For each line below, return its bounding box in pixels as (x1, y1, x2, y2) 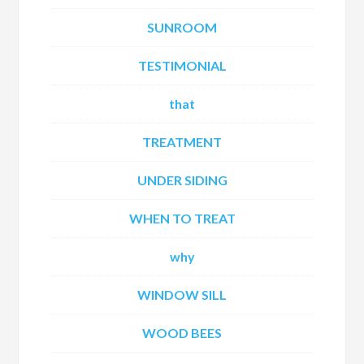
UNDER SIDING (136, 172, 227, 188)
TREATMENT (142, 134, 222, 149)
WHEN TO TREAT (128, 210, 236, 226)
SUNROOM (147, 19, 217, 35)
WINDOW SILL (137, 287, 227, 302)
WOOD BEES (142, 325, 222, 340)
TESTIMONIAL (137, 58, 227, 73)
